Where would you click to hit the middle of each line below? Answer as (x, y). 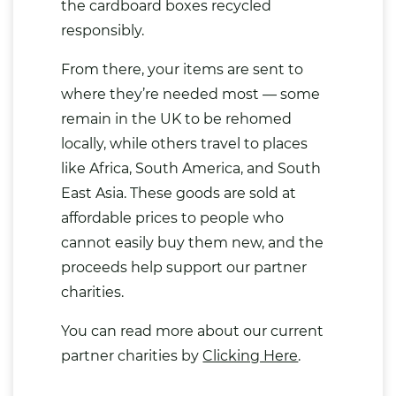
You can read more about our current (193, 331)
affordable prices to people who (173, 218)
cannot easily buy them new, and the (193, 243)
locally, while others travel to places (185, 144)
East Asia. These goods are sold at (179, 194)
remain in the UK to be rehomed (177, 119)
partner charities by (132, 356)
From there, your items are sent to (183, 70)
